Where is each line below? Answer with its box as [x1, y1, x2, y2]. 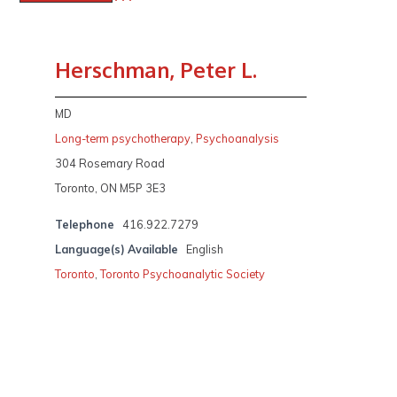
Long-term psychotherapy [55, 131, 191, 146]
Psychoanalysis [196, 131, 280, 146]
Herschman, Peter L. [55, 57, 258, 84]
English [186, 242, 224, 257]
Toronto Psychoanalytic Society [100, 267, 266, 282]
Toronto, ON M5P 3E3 [55, 181, 167, 196]
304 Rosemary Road [55, 156, 166, 171]
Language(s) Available [55, 242, 179, 257]
